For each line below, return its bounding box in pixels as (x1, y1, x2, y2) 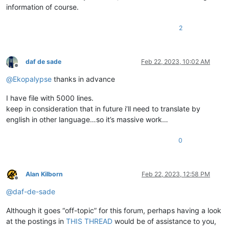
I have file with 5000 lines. (6, 94, 94, 103)
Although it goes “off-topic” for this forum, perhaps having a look (6, 206, 221, 215)
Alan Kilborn (26, 170, 63, 178)
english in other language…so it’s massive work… (6, 115, 168, 124)
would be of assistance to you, (112, 217, 216, 226)
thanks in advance (52, 75, 115, 84)
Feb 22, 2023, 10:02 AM (141, 58, 210, 66)
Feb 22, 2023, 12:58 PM (142, 170, 210, 178)
